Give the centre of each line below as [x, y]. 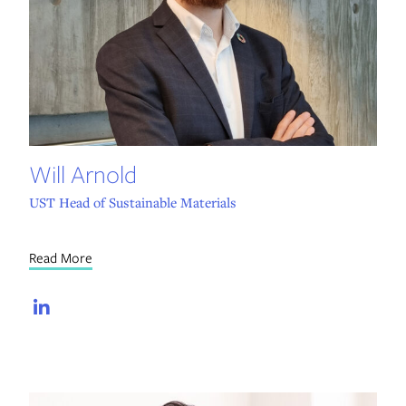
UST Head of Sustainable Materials [132, 203]
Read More [60, 258]
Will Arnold [82, 174]
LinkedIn [103, 308]
